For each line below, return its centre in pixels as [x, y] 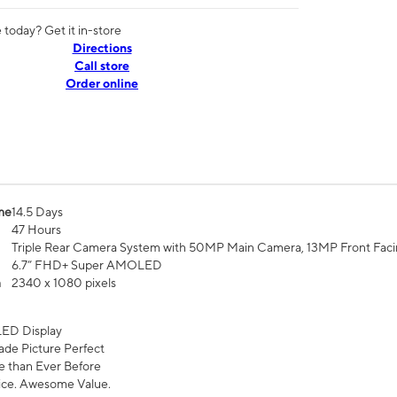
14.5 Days [37, 212]
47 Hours [36, 230]
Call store [102, 66]
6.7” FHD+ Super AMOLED [87, 265]
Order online [102, 84]
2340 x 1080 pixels [64, 283]
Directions [102, 48]
